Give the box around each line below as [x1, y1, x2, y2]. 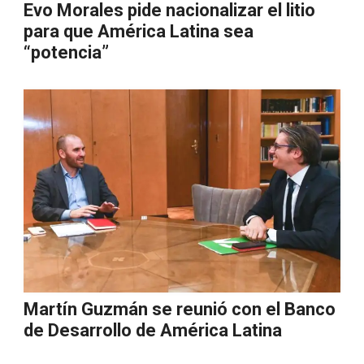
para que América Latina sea [24, 21, 253, 41]
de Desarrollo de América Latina [24, 320, 282, 340]
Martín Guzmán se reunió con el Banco [24, 299, 336, 319]
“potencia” [24, 42, 109, 63]
